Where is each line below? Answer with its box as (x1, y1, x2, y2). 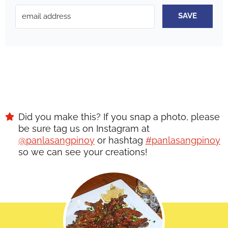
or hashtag (95, 134, 146, 146)
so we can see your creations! (18, 146, 148, 157)
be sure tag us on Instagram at (18, 123, 150, 134)
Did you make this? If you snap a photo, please (18, 111, 25, 122)
